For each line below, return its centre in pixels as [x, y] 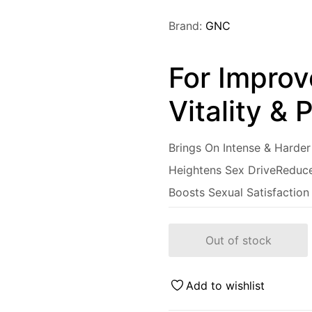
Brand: [187, 26]
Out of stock [238, 240]
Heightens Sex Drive [222, 170]
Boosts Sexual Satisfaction [239, 192]
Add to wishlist [225, 285]
